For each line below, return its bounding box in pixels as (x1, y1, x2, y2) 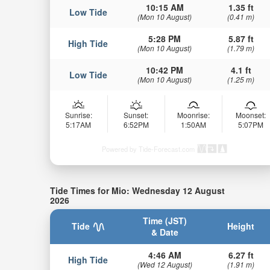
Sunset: (124, 110, 149, 121)
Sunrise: (64, 110, 92, 121)
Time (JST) (142, 214, 187, 227)
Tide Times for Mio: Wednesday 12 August (49, 184, 225, 197)
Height (227, 219, 255, 232)
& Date (151, 225, 178, 238)
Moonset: (235, 110, 266, 121)
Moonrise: (177, 110, 210, 121)
